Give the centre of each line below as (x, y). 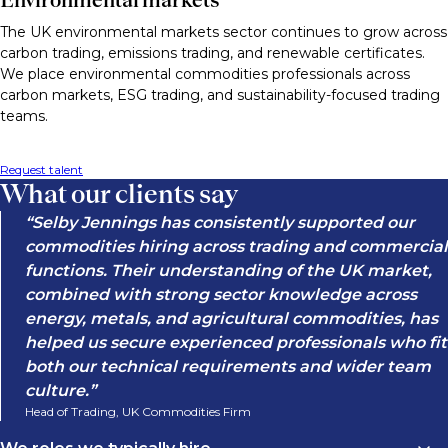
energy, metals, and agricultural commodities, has (231, 318)
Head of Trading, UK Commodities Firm (138, 411)
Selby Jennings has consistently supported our (223, 222)
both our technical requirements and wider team (228, 366)
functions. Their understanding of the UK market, (228, 270)
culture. (57, 390)
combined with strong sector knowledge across (221, 294)
